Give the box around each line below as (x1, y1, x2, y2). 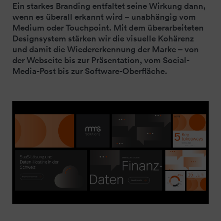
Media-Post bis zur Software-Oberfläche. (12, 65, 167, 76)
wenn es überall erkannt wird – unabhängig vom (12, 11, 196, 22)
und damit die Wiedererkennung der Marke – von (12, 43, 199, 55)
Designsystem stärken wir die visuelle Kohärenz (12, 33, 194, 44)
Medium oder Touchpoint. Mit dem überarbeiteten (12, 22, 204, 33)
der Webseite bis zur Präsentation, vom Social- (12, 54, 189, 66)
